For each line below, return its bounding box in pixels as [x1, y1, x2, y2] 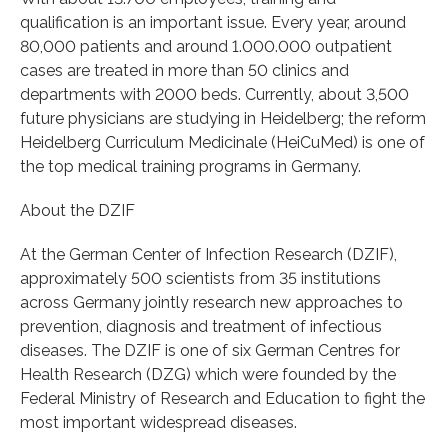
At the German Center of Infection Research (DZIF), [20, 244, 397, 264]
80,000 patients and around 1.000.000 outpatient [20, 36, 392, 56]
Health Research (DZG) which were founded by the [20, 364, 396, 384]
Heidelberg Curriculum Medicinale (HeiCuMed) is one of [20, 132, 425, 152]
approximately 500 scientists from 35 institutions [20, 268, 381, 288]
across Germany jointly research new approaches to [20, 292, 403, 312]
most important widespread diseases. [20, 412, 297, 432]
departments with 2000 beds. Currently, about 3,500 [20, 84, 409, 104]
